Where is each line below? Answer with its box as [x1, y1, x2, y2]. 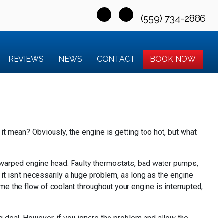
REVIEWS [8, 54, 44, 64]
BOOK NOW [150, 54, 196, 64]
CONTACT [97, 54, 135, 64]
